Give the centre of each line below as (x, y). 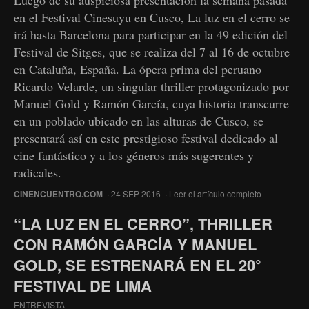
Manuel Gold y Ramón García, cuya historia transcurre (151, 103)
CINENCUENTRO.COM (58, 193)
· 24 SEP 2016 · (136, 193)
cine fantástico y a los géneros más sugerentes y (134, 155)
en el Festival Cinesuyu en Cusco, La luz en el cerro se (152, 17)
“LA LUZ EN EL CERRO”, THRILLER (143, 223)
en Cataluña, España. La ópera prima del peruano (138, 69)
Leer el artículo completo (215, 193)
